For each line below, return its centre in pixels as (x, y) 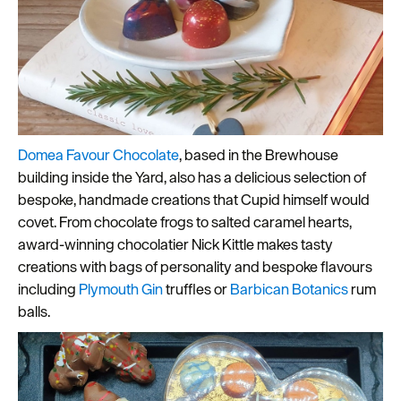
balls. (34, 312)
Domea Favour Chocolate (98, 155)
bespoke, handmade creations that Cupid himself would (194, 200)
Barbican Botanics (289, 290)
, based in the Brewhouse (259, 155)
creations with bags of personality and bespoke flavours (195, 267)
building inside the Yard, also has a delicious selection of (192, 178)
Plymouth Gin (121, 290)
